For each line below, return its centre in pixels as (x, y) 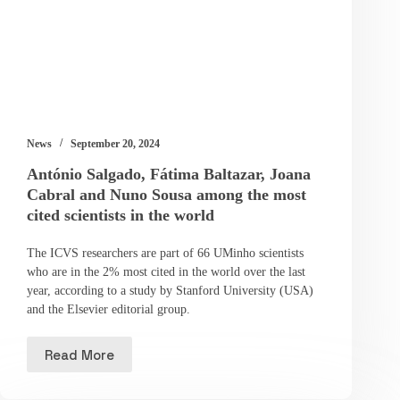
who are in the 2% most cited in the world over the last (166, 272)
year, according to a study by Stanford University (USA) (170, 291)
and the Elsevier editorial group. (108, 310)
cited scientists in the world (121, 216)
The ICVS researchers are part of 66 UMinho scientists (165, 254)
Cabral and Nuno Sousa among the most (167, 195)
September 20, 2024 (115, 144)
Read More (79, 354)
